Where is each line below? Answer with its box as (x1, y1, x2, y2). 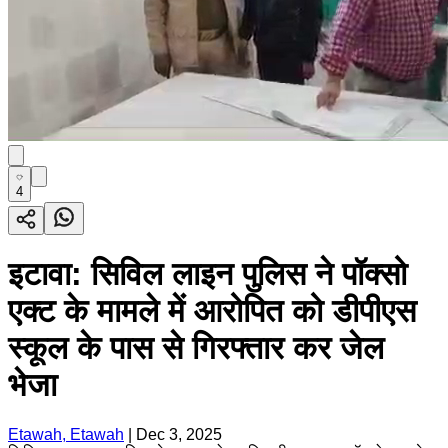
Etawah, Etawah (8, 425, 124, 443)
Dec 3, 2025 (136, 425, 222, 443)
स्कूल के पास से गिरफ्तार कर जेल (8, 330, 384, 367)
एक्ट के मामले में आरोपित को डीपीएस (8, 293, 416, 330)
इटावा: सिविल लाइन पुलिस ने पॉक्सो (8, 256, 407, 293)
